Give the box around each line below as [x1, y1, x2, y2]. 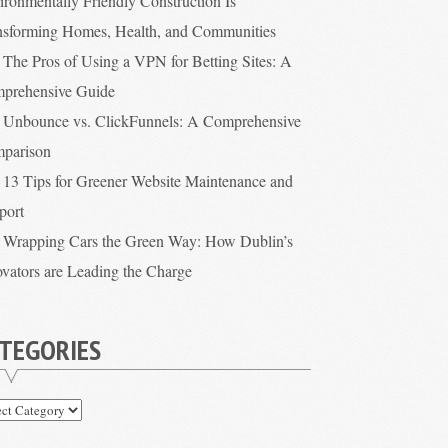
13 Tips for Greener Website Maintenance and [2, 170, 293, 191]
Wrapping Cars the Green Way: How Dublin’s [2, 230, 293, 251]
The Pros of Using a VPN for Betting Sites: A [2, 50, 292, 71]
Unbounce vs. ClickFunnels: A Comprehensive [2, 110, 301, 131]
